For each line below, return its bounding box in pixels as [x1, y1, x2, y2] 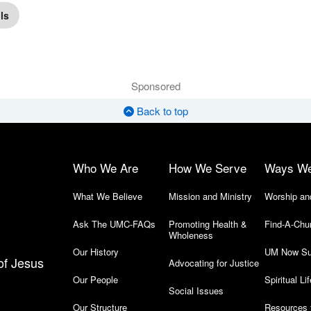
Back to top [133, 103, 188, 118]
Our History [73, 244, 119, 258]
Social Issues [168, 283, 224, 297]
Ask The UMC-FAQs [73, 217, 155, 230]
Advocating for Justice [168, 255, 259, 269]
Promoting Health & [168, 217, 247, 230]
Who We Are [73, 158, 138, 176]
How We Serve [168, 158, 246, 176]
